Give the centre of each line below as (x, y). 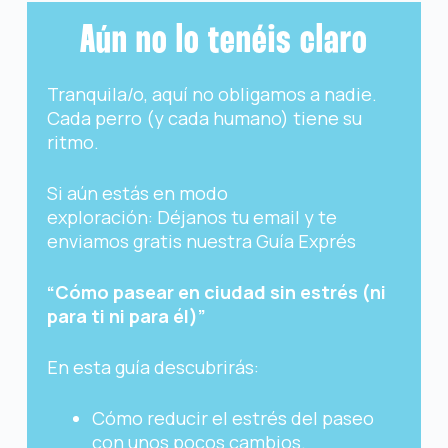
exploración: (101, 217)
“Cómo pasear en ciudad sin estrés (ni (216, 292)
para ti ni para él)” (126, 316)
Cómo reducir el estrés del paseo (232, 418)
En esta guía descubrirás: (152, 367)
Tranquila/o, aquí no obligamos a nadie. (211, 94)
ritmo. (72, 142)
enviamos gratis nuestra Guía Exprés (201, 241)
